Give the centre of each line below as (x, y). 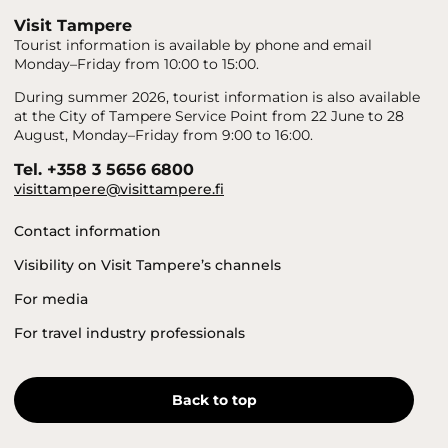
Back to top (214, 400)
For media (51, 299)
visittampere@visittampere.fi (119, 189)
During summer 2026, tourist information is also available (217, 97)
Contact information (87, 231)
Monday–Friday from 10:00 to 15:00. (136, 64)
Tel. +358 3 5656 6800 (104, 170)
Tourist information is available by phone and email (193, 45)
